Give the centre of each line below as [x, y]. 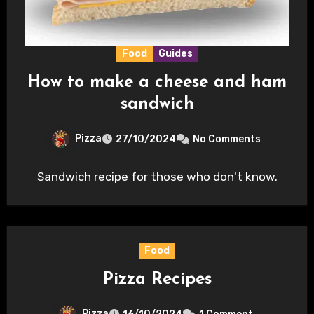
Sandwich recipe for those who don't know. [157, 177]
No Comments [226, 139]
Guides [175, 54]
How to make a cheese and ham [157, 83]
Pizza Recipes [157, 280]
